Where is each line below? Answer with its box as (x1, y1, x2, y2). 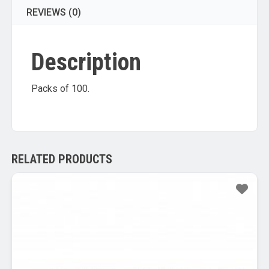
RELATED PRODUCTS (11, 151, 112, 166)
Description (31, 47, 141, 76)
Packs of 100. (31, 82, 89, 94)
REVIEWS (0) (26, 6, 81, 18)
